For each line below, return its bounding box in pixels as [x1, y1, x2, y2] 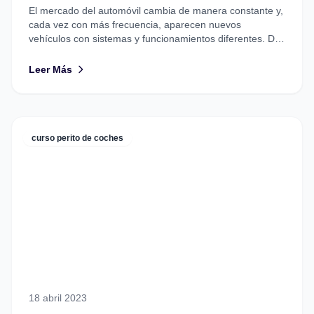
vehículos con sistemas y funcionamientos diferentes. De [29, 33, 280, 45]
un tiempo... [29, 47, 81, 59]
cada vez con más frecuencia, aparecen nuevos [29, 19, 241, 31]
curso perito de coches [32, 133, 123, 144]
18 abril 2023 [29, 292, 87, 304]
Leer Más [29, 64, 72, 76]
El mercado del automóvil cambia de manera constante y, [29, 5, 283, 17]
